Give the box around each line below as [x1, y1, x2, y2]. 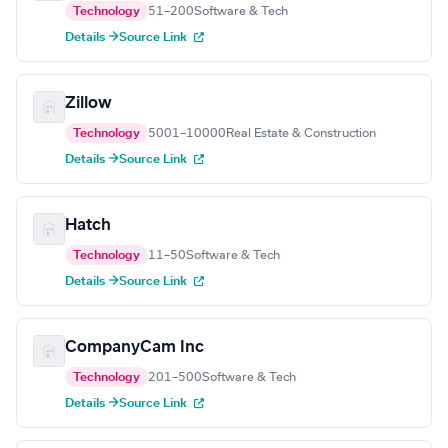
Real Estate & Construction [226, 127, 376, 140]
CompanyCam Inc [65, 339, 204, 356]
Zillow [65, 95, 112, 112]
